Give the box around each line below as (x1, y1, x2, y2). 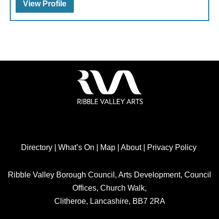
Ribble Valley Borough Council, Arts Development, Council (8, 170, 211, 179)
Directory (21, 142, 52, 152)
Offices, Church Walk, (72, 183, 147, 192)
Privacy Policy (147, 142, 197, 152)
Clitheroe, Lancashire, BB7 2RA (54, 196, 165, 205)
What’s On (58, 142, 94, 152)
